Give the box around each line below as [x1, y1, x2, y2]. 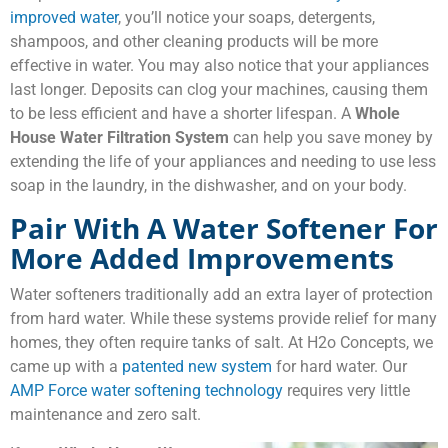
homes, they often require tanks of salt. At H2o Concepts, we [10, 332, 433, 352]
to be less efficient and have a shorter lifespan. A [10, 103, 355, 123]
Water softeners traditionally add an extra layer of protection [10, 284, 433, 304]
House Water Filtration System [10, 127, 229, 147]
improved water [10, 7, 118, 27]
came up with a [10, 356, 122, 376]
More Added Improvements [10, 238, 394, 277]
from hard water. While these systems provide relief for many [10, 308, 437, 328]
